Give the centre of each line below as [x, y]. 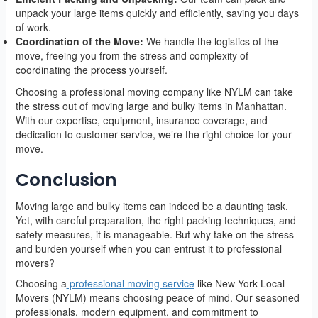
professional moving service [130, 284]
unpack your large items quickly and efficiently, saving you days [157, 13]
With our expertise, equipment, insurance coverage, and [141, 120]
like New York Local [239, 284]
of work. [33, 27]
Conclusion [66, 180]
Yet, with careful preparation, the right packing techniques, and [155, 220]
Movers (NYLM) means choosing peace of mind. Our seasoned [157, 298]
